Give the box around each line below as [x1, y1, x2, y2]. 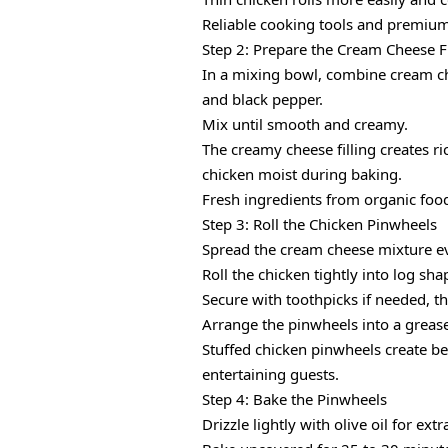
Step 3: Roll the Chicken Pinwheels [202, 214, 437, 235]
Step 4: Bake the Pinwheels [202, 389, 387, 410]
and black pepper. [202, 89, 323, 110]
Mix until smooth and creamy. [202, 114, 408, 135]
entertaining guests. [202, 364, 339, 385]
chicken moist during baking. [202, 164, 402, 185]
